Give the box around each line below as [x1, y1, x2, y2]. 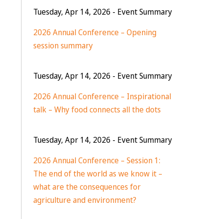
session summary [33, 40, 93, 51]
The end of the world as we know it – [33, 168, 162, 179]
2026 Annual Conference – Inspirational [33, 91, 171, 102]
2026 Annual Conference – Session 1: [33, 155, 160, 166]
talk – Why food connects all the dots [33, 104, 161, 115]
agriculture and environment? [33, 195, 136, 205]
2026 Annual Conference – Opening [33, 27, 156, 38]
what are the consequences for [33, 181, 141, 192]
